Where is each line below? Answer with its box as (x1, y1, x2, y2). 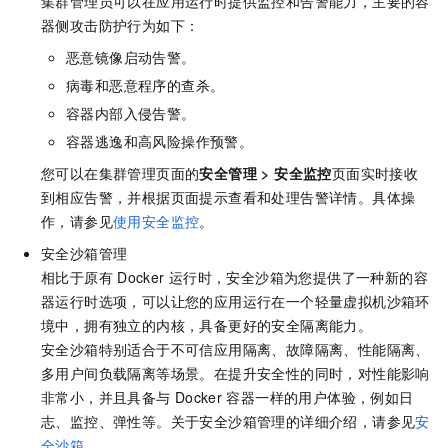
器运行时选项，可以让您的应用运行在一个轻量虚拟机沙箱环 (41, 291, 430, 312)
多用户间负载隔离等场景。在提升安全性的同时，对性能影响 (41, 363, 430, 384)
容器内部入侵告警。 (66, 103, 196, 124)
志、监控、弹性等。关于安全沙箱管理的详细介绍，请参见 (41, 411, 416, 432)
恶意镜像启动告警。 (66, 47, 196, 68)
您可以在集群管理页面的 (41, 163, 200, 184)
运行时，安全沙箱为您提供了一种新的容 (168, 267, 428, 288)
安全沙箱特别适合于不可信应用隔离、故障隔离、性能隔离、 (41, 339, 430, 360)
